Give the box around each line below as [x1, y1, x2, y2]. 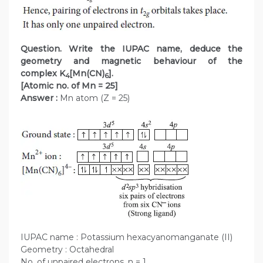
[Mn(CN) [69, 68, 104, 79]
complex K [21, 68, 65, 79]
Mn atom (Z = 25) [58, 93, 130, 104]
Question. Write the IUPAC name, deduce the [21, 43, 242, 55]
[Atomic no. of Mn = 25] [21, 80, 120, 92]
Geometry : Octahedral [21, 244, 114, 255]
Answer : [21, 93, 58, 104]
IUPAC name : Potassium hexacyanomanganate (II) [21, 232, 232, 243]
